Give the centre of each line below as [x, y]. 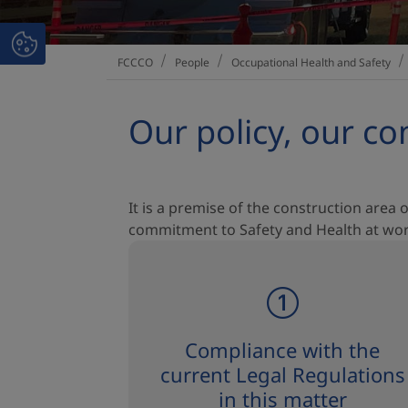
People [192, 62]
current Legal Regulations [282, 374]
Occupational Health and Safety [311, 62]
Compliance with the [282, 350]
